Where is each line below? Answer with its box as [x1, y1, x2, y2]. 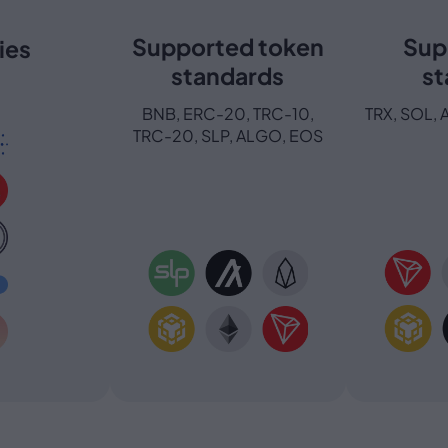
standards [171, 61, 284, 91]
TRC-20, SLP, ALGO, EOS [132, 125, 323, 147]
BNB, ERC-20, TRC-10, [141, 103, 314, 125]
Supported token [131, 32, 324, 62]
